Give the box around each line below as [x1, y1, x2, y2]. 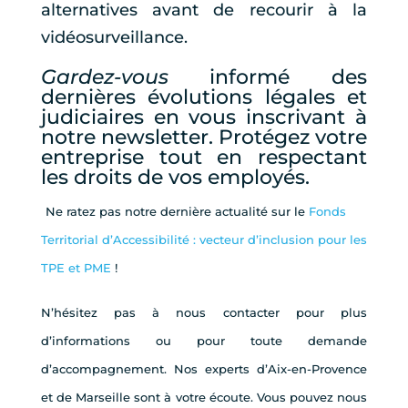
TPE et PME [40, 260, 115, 276]
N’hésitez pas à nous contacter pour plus [40, 305, 368, 321]
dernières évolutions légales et [40, 85, 368, 110]
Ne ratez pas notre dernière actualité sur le [45, 204, 309, 219]
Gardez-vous [40, 65, 168, 90]
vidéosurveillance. [40, 27, 188, 48]
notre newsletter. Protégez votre [40, 125, 368, 150]
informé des [168, 65, 368, 90]
